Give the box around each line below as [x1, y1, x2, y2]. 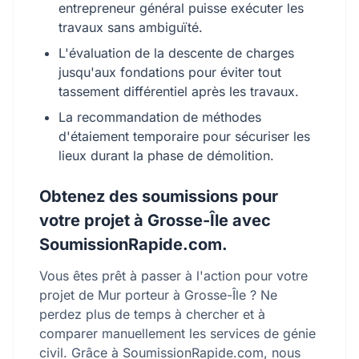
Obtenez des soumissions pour [39, 187, 278, 206]
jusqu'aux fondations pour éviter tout [58, 64, 281, 80]
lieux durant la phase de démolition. [58, 147, 274, 163]
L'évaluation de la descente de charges [58, 45, 294, 61]
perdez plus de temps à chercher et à [39, 306, 265, 322]
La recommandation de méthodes [58, 109, 261, 125]
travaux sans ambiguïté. [58, 19, 203, 35]
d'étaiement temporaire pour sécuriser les [58, 128, 310, 144]
